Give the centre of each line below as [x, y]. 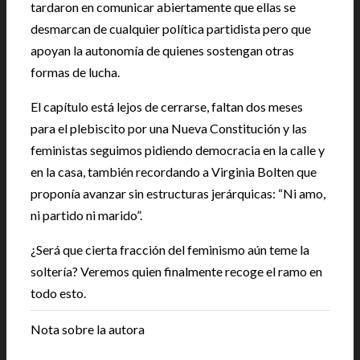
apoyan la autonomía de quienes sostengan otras [162, 50]
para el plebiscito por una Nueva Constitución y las [169, 128]
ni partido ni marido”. [86, 215]
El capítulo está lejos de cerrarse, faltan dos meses [167, 106]
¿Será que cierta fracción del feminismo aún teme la [170, 249]
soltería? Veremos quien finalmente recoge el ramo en [176, 271]
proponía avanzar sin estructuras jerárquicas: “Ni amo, [178, 193]
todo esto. [58, 292]
